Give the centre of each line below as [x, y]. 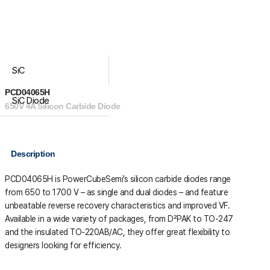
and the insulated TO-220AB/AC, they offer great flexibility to [118, 232]
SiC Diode [31, 101]
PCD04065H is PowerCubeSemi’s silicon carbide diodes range [118, 179]
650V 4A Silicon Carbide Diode [63, 106]
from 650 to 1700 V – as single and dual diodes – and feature [117, 192]
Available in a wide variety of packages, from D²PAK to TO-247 [119, 219]
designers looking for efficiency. [63, 245]
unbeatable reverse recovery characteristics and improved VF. [118, 206]
